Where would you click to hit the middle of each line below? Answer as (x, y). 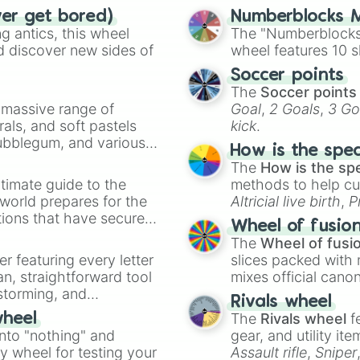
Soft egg (260, 218)
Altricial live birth (286, 201)
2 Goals (295, 109)
